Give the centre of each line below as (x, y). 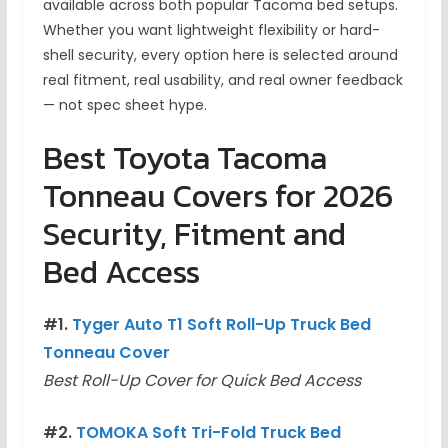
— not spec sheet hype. (124, 105)
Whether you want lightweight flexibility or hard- (211, 30)
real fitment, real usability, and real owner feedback (222, 80)
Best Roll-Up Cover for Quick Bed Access (201, 381)
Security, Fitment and (194, 234)
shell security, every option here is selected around (220, 55)
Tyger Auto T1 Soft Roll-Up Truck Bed (221, 325)
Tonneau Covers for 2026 (217, 196)
